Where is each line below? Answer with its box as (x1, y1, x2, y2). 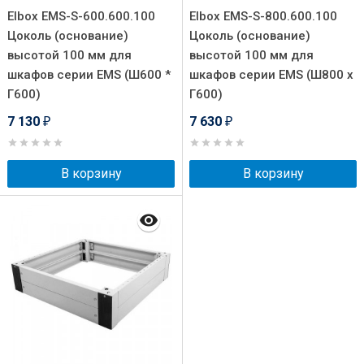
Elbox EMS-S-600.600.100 (7, 9, 155, 24)
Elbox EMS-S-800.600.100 (189, 9, 337, 24)
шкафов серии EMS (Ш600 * (7, 67, 171, 82)
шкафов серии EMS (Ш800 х (189, 67, 353, 82)
